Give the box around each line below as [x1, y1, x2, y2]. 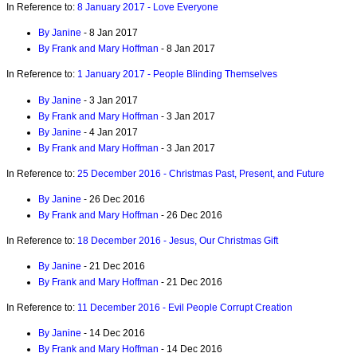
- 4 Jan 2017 [81, 126, 138, 138]
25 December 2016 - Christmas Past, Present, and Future [77, 167, 324, 179]
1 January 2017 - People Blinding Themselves [77, 69, 277, 80]
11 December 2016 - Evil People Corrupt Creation [77, 302, 292, 314]
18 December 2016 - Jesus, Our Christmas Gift [77, 234, 278, 246]
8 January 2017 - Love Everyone [77, 2, 218, 14]
